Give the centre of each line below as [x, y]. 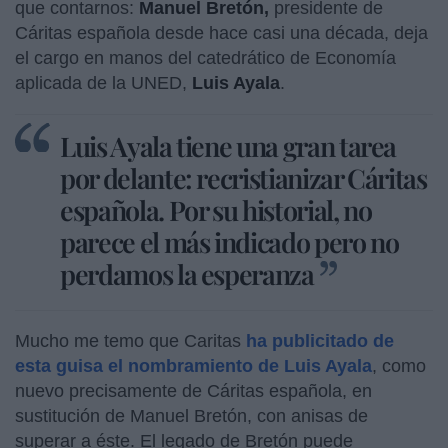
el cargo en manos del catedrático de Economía [205, 57]
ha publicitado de [320, 340]
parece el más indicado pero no [229, 241]
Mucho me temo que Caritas [130, 340]
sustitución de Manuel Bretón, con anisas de [191, 415]
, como [399, 365]
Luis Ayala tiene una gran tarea [228, 145]
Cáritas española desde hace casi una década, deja [221, 32]
